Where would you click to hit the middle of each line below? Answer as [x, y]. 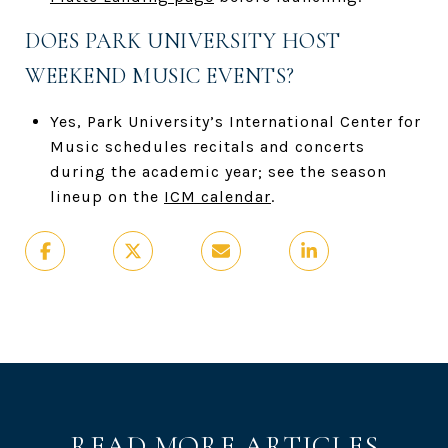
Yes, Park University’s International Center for [235, 121]
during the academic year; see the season [218, 171]
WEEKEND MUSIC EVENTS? [160, 75]
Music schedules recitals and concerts [207, 146]
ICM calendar [217, 196]
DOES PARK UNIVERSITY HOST [183, 40]
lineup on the [106, 196]
